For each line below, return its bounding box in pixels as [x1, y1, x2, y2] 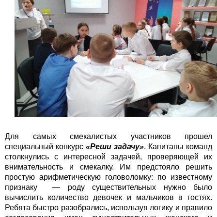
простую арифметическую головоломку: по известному [5, 172, 212, 181]
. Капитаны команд [144, 142, 212, 151]
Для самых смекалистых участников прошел [5, 132, 212, 140]
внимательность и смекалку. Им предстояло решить [5, 162, 212, 171]
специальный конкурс [5, 142, 86, 151]
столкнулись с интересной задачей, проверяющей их [5, 152, 212, 161]
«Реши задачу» [86, 142, 144, 151]
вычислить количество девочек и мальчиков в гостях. [5, 193, 212, 201]
